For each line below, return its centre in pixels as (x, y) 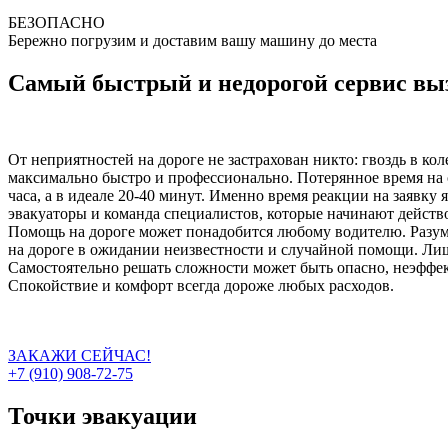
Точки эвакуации (102, 416)
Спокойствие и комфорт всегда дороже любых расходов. (201, 286)
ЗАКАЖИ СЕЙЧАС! (79, 356)
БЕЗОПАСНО (56, 23)
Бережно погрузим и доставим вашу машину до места (192, 41)
